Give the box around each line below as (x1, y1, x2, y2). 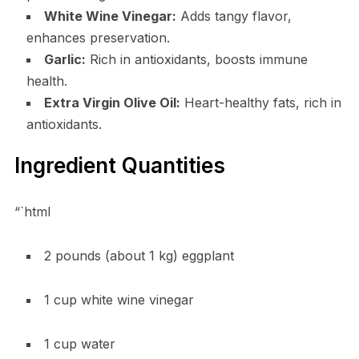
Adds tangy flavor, (175, 7, 292, 24)
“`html (14, 203, 50, 220)
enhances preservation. (26, 29, 170, 46)
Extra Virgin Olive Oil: (43, 94, 180, 111)
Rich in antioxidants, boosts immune (85, 50, 308, 67)
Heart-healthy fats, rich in (179, 94, 341, 111)
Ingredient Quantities (14, 152, 225, 178)
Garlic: (43, 50, 86, 67)
